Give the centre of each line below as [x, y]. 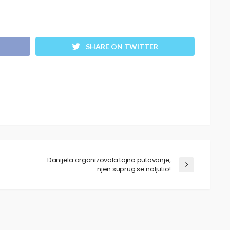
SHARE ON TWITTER [122, 47]
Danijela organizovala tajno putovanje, [109, 160]
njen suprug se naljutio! [134, 169]
